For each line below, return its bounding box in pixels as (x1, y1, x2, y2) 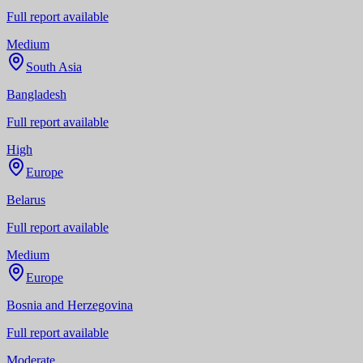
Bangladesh (6, 87, 66, 101)
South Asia (26, 59, 82, 74)
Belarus (6, 192, 45, 207)
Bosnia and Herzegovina (6, 297, 133, 312)
